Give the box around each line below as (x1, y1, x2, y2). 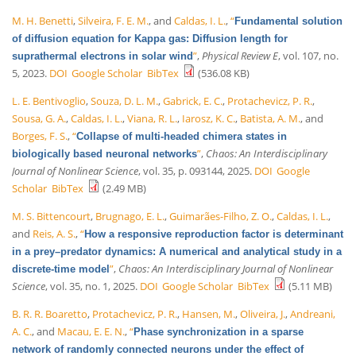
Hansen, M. (182, 306, 235, 321)
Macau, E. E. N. (57, 323, 125, 339)
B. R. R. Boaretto (12, 306, 87, 321)
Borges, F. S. (12, 128, 68, 143)
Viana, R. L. (127, 110, 177, 126)
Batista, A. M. (240, 110, 300, 126)
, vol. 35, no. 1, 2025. (45, 278, 137, 293)
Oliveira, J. (240, 306, 285, 321)
